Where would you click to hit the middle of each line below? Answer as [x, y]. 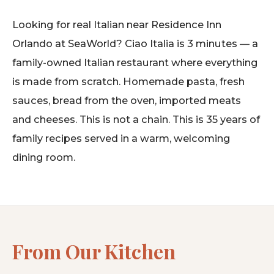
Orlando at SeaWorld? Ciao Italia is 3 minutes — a [135, 44]
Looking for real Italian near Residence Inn [117, 25]
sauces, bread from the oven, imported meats [127, 101]
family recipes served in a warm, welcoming [121, 139]
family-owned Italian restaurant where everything [135, 63]
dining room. [44, 157]
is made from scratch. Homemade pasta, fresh [128, 82]
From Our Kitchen [94, 251]
